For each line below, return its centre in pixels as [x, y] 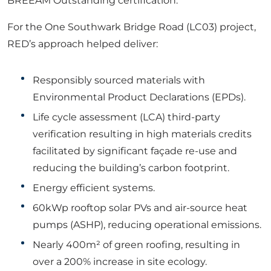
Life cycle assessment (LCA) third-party [126, 117]
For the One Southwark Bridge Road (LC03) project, [132, 27]
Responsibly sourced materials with [119, 80]
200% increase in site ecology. [135, 262]
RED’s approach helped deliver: [83, 44]
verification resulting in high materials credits [142, 134]
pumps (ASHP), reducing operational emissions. [147, 225]
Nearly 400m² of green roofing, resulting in [136, 245]
